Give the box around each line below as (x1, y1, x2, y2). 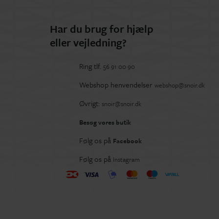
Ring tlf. (79, 61, 103, 72)
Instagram (113, 154, 140, 165)
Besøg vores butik (79, 117, 131, 128)
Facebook (113, 136, 142, 146)
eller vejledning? (50, 35, 127, 50)
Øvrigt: (79, 98, 102, 109)
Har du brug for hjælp (50, 21, 153, 37)
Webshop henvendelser (79, 79, 154, 90)
